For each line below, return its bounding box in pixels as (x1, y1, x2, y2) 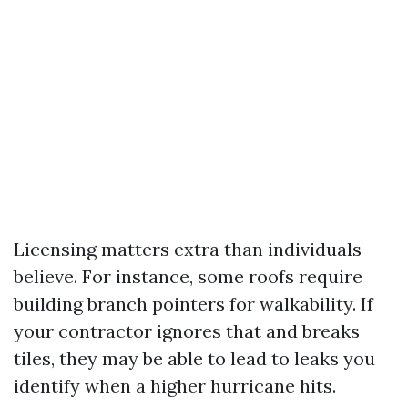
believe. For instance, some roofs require (14, 265, 362, 288)
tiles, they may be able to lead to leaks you (14, 347, 375, 370)
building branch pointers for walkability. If (14, 292, 373, 315)
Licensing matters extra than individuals (14, 238, 362, 260)
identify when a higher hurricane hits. (14, 374, 336, 397)
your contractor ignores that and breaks (14, 320, 360, 342)
